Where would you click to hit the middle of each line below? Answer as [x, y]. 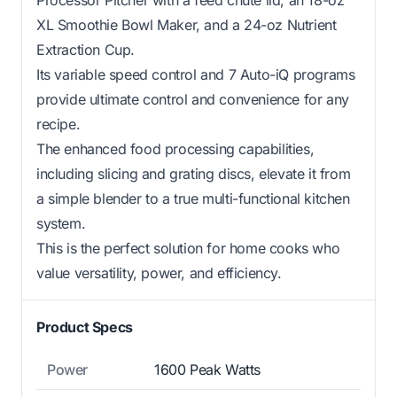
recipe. [58, 124]
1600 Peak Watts [207, 369]
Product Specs [85, 327]
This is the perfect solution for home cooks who [188, 248]
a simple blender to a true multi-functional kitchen [193, 198]
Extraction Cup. [86, 49]
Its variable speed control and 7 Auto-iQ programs [196, 74]
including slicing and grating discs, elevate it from [194, 173]
